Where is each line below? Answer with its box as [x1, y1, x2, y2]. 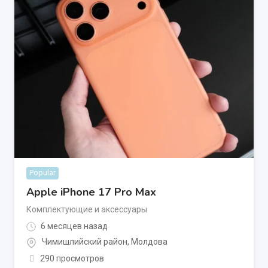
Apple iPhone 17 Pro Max [26, 185, 156, 199]
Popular [29, 168, 56, 177]
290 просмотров [39, 253, 104, 263]
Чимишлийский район [42, 237, 127, 247]
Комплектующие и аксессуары [26, 205, 147, 214]
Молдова [131, 237, 167, 247]
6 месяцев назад [39, 221, 108, 231]
